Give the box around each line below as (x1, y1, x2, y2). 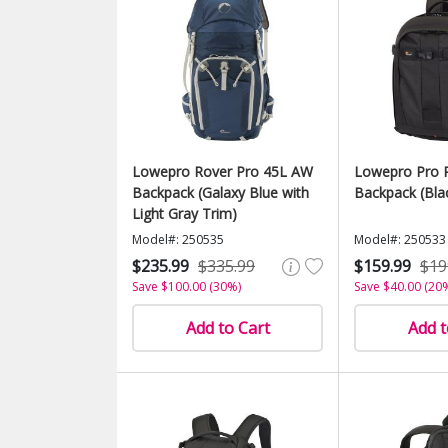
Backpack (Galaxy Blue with (132, 183, 309, 202)
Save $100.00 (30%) (132, 278, 241, 295)
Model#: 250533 (354, 231, 446, 248)
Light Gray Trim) (132, 204, 237, 223)
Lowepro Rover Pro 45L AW (132, 162, 313, 181)
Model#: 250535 (132, 231, 224, 248)
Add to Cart (185, 317, 270, 339)
